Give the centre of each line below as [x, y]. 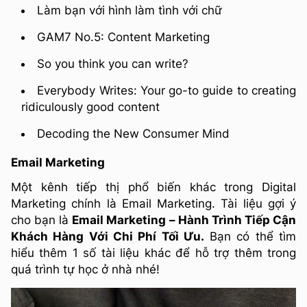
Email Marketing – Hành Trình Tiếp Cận [184, 220]
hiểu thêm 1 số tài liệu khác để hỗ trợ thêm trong [153, 253]
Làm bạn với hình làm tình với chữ [130, 11]
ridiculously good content [90, 107]
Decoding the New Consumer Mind [133, 134]
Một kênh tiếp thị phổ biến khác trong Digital [153, 187]
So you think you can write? [113, 64]
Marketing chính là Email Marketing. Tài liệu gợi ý [153, 203]
